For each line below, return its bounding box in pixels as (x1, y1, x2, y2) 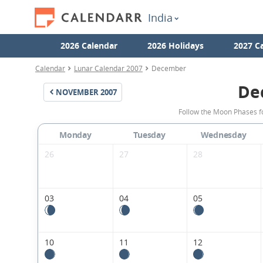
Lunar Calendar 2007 (74, 63, 143, 73)
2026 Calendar (60, 40, 117, 51)
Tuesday (133, 129, 166, 141)
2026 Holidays (147, 40, 204, 51)
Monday (59, 129, 92, 141)
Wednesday (200, 129, 247, 141)
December (151, 63, 186, 73)
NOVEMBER (56, 87, 99, 97)
